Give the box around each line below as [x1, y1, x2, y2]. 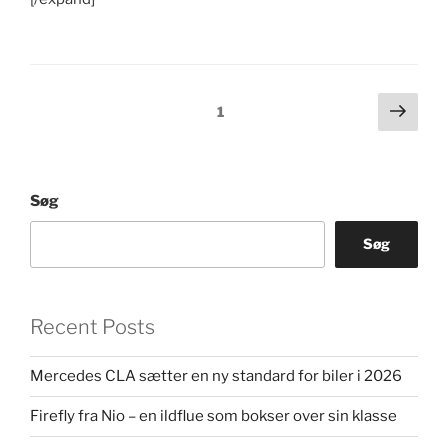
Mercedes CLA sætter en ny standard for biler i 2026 [30, 367, 402, 386]
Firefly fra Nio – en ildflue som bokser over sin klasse [30, 407, 397, 426]
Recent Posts [30, 314, 155, 339]
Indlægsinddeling [29, 93, 192, 118]
